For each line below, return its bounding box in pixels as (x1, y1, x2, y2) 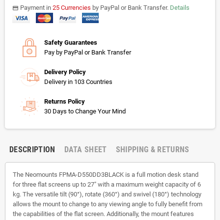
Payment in (19, 3, 53, 11)
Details (170, 3, 190, 11)
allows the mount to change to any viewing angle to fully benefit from (13, 200, 202, 208)
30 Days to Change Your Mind (44, 107, 126, 115)
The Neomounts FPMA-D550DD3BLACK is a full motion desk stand (13, 170, 198, 178)
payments (12, 4, 25, 11)
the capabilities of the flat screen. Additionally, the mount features (13, 210, 194, 218)
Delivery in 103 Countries (44, 78, 112, 85)
